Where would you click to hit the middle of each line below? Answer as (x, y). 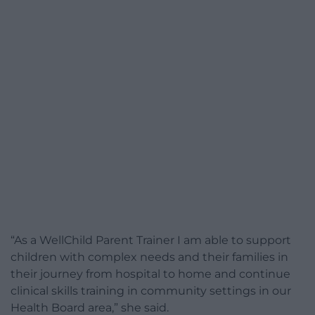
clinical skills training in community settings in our (151, 291)
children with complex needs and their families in (149, 257)
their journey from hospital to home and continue (150, 274)
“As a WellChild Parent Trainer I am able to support (151, 240)
